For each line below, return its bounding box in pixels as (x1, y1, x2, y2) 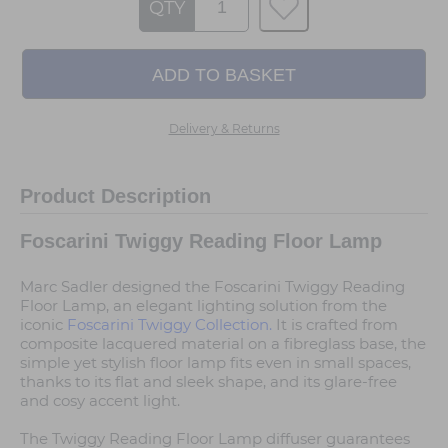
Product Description (20, 184, 211, 207)
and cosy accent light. (20, 391, 180, 411)
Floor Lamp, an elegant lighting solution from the (20, 296, 387, 316)
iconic (20, 315, 67, 335)
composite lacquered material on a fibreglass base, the (20, 334, 426, 354)
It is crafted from (272, 315, 398, 335)
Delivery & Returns (168, 120, 280, 136)
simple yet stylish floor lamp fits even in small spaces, (20, 353, 411, 373)
